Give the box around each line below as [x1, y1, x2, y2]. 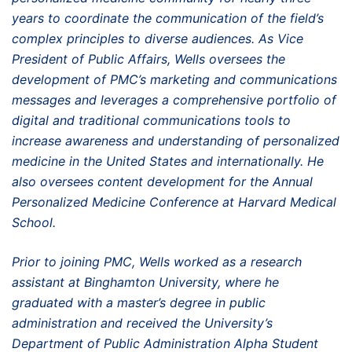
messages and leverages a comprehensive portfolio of [12, 91, 336, 108]
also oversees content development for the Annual [12, 173, 313, 189]
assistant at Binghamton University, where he [12, 273, 279, 290]
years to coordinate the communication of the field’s [12, 9, 324, 26]
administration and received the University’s [12, 314, 273, 331]
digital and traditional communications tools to [12, 112, 291, 128]
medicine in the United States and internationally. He [12, 152, 324, 169]
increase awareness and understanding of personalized [12, 132, 339, 148]
